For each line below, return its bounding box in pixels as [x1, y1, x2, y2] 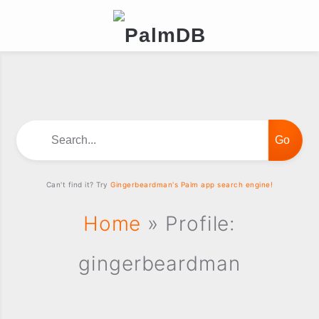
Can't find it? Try [46, 180, 111, 189]
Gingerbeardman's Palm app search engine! [110, 180, 273, 189]
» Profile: [141, 211, 236, 236]
